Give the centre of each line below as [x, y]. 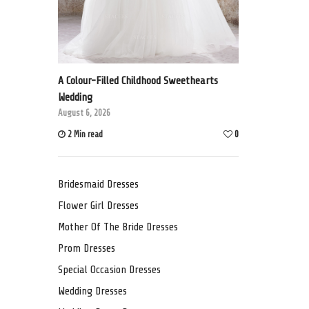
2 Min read [85, 134]
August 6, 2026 [84, 113]
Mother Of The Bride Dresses [118, 227]
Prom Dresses [86, 249]
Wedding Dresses [92, 291]
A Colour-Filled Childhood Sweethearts [138, 81]
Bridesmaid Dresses [98, 185]
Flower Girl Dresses [98, 206]
